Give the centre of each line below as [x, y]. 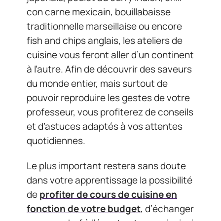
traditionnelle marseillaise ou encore [104, 26]
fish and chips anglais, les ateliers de [105, 40]
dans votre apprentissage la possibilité [110, 180]
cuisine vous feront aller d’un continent [110, 55]
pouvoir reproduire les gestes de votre [108, 97]
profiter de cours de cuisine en [108, 194]
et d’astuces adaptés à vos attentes [105, 126]
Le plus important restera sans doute [106, 166]
